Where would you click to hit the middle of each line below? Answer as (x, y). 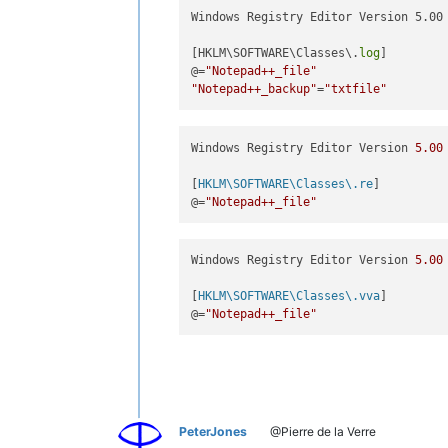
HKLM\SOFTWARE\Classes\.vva (289, 296)
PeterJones (213, 432)
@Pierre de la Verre (321, 432)
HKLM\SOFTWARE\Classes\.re (286, 183)
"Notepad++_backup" (254, 89)
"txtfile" (356, 89)
